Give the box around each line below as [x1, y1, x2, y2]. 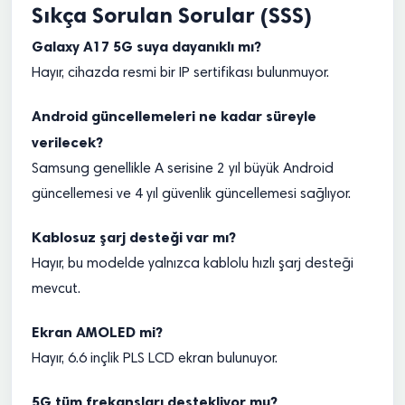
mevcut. [32, 282, 80, 297]
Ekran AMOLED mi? [32, 324, 163, 341]
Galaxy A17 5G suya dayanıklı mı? [32, 38, 261, 55]
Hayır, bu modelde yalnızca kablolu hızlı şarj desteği [32, 257, 353, 271]
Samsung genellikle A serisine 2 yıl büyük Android [32, 162, 334, 176]
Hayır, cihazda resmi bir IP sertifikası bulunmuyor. [32, 66, 329, 80]
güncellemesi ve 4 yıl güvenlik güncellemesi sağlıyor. [32, 187, 351, 202]
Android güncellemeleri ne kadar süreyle [32, 108, 316, 125]
